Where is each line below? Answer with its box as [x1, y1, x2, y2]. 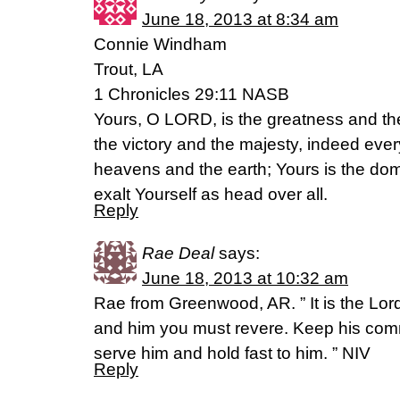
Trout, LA [94, 60, 163, 79]
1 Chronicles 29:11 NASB [94, 85, 289, 104]
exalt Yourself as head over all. [94, 185, 328, 204]
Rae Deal [142, 244, 214, 262]
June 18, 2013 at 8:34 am [142, 10, 338, 29]
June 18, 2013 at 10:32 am [142, 269, 348, 287]
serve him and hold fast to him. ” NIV [94, 344, 371, 362]
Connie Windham [94, 35, 227, 54]
